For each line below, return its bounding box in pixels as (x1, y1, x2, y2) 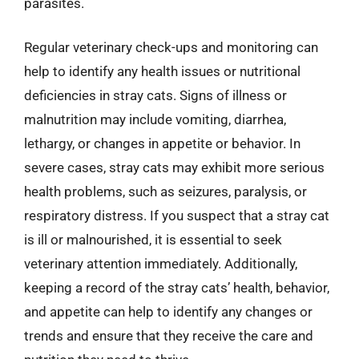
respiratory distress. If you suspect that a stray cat (24, 208, 329, 224)
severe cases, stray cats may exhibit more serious (24, 159, 325, 175)
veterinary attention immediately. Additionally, (24, 256, 297, 272)
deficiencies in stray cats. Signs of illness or (24, 87, 287, 103)
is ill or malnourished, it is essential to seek (24, 232, 282, 248)
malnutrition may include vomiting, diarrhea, (24, 111, 286, 127)
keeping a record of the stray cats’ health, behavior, (24, 280, 329, 296)
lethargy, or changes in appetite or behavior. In (24, 135, 301, 151)
